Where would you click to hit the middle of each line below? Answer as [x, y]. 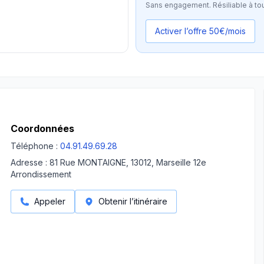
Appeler [50, 201]
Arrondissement [41, 174]
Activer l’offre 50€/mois [200, 31]
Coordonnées [42, 128]
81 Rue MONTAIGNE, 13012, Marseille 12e [128, 162]
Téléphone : [34, 146]
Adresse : [29, 162]
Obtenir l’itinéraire [133, 201]
